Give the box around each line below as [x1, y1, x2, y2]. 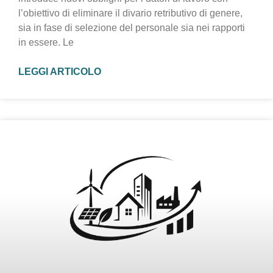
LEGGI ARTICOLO [18, 66, 101, 77]
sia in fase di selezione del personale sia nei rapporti [18, 23, 245, 34]
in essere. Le [18, 37, 74, 48]
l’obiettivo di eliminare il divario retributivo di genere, [18, 8, 243, 19]
